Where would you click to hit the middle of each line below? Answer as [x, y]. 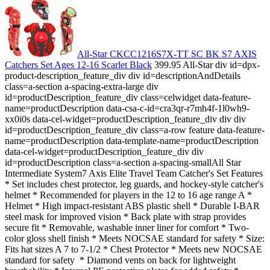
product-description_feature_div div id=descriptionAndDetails [123, 75]
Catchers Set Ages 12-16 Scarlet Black [78, 64]
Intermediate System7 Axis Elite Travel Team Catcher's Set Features [134, 173]
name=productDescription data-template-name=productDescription [132, 140]
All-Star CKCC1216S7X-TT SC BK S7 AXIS [167, 54]
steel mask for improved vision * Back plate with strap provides [125, 216]
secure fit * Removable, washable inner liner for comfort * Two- [127, 227]
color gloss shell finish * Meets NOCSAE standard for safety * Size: [135, 238]
